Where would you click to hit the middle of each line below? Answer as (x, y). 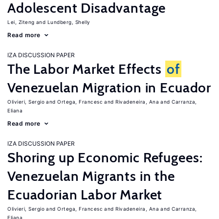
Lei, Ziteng (21, 22)
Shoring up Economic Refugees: (105, 157)
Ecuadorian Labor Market (85, 195)
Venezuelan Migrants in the (91, 176)
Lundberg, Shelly (69, 22)
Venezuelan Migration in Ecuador (109, 88)
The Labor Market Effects (86, 69)
